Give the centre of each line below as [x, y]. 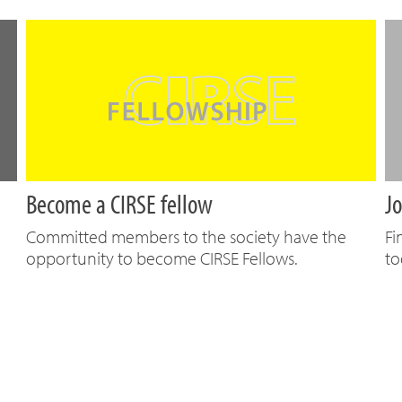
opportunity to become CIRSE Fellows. [162, 258]
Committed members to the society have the [186, 236]
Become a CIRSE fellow [119, 204]
